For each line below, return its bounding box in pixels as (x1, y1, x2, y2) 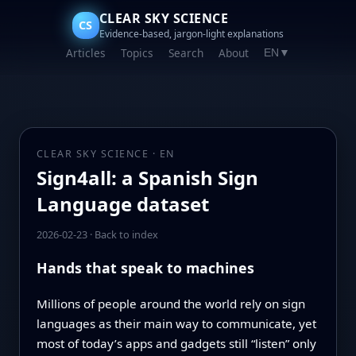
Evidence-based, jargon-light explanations (99, 27, 284, 41)
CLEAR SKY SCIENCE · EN (36, 146, 175, 161)
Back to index (94, 227, 158, 242)
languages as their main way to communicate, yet (36, 315, 316, 331)
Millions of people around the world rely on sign (36, 295, 305, 311)
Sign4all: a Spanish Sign (36, 164, 258, 192)
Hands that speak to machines (36, 257, 254, 277)
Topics (120, 45, 153, 61)
